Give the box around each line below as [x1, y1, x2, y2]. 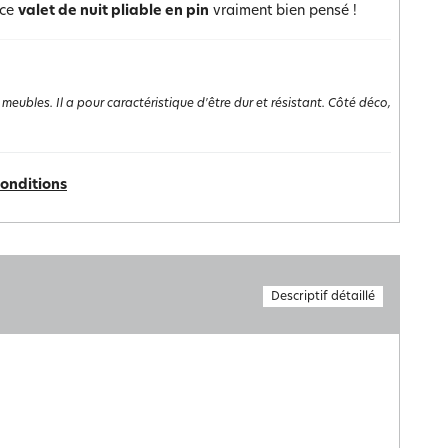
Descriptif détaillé [271, 291, 375, 303]
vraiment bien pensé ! [209, 4, 357, 19]
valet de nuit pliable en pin [18, 4, 209, 19]
